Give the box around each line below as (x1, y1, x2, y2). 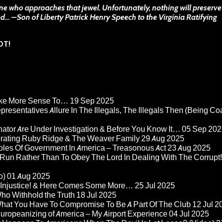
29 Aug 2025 (141, 134, 184, 144)
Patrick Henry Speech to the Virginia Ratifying (63, 12, 217, 22)
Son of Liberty (17, 12, 63, 22)
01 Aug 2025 (7, 171, 50, 181)
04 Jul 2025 (169, 209, 209, 219)
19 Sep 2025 (70, 96, 114, 106)
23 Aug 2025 (167, 143, 211, 153)
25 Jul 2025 (135, 181, 175, 191)
